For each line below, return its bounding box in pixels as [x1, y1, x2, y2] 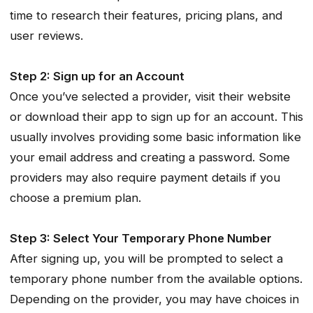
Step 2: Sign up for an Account [10, 69, 184, 84]
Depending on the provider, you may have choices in [10, 292, 299, 307]
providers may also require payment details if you [10, 170, 280, 185]
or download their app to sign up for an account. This [10, 110, 303, 124]
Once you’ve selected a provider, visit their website [10, 89, 291, 104]
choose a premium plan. [10, 191, 141, 205]
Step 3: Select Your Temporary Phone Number [10, 231, 272, 246]
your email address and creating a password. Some [10, 150, 290, 165]
